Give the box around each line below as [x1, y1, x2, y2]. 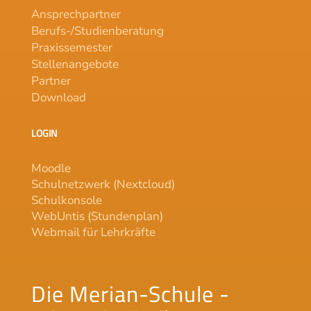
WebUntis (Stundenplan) [31, 208, 163, 224]
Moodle [31, 160, 71, 176]
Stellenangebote [31, 56, 119, 72]
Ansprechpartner [31, 6, 121, 22]
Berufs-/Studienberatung [31, 22, 164, 39]
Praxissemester [31, 39, 112, 56]
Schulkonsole [31, 192, 102, 208]
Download [31, 89, 86, 106]
